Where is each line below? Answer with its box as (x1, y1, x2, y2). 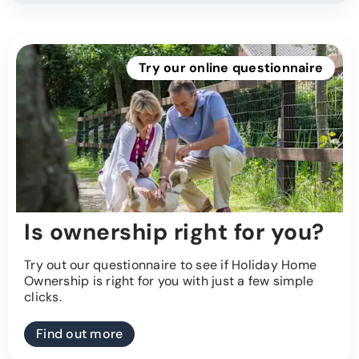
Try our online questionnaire (139, 59, 323, 77)
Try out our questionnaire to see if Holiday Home (24, 256, 317, 274)
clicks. (24, 288, 62, 306)
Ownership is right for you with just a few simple (24, 272, 314, 290)
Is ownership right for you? (24, 217, 325, 248)
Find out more (36, 325, 123, 343)
